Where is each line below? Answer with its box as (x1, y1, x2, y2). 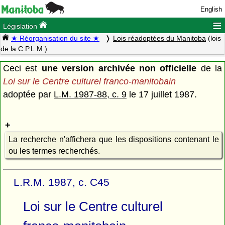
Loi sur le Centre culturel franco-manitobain (3, 76, 176, 86)
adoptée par (3, 89, 54, 99)
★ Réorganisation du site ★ (11, 34, 99, 43)
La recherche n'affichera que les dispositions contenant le (8, 135, 219, 144)
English (200, 6, 222, 13)
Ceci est (3, 63, 42, 73)
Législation (3, 22, 40, 31)
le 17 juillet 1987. (127, 89, 197, 99)
